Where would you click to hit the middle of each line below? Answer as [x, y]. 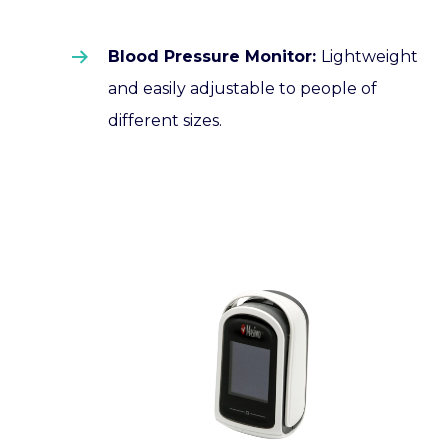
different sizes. [167, 120]
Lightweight [369, 56]
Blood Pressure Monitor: [214, 56]
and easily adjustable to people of [242, 88]
